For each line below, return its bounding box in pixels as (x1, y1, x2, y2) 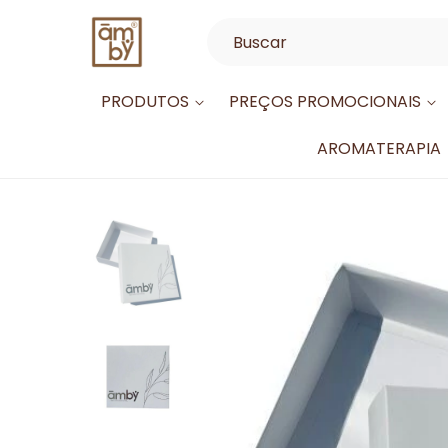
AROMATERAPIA (317, 137, 441, 160)
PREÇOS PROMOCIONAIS (228, 90, 421, 113)
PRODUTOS (100, 90, 189, 113)
